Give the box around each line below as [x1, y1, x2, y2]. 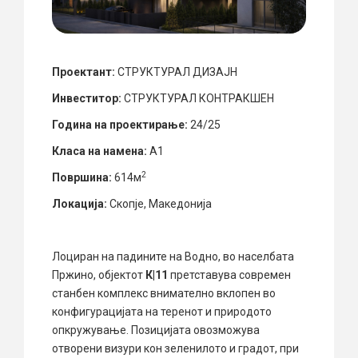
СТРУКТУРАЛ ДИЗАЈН [115, 65, 237, 78]
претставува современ [168, 268, 291, 281]
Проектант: [52, 65, 115, 78]
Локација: [52, 197, 107, 210]
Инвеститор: [52, 91, 121, 105]
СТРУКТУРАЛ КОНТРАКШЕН [121, 91, 274, 105]
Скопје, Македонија [107, 197, 212, 210]
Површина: [52, 170, 112, 184]
